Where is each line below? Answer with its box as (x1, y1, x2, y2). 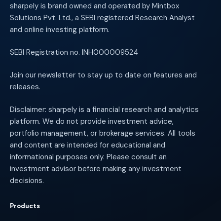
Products (10, 201, 40, 210)
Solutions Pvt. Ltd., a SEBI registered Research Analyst (10, 12, 195, 23)
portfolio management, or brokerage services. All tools (10, 128, 195, 138)
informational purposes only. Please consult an (10, 151, 167, 162)
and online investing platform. (10, 24, 110, 35)
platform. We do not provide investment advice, (10, 116, 174, 126)
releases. (10, 81, 40, 92)
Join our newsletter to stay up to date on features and (10, 70, 197, 80)
